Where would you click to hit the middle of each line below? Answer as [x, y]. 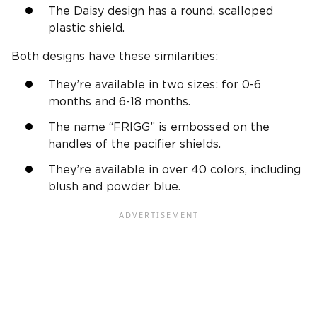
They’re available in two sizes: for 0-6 [155, 85]
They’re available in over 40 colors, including [174, 170]
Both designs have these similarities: [115, 57]
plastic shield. [86, 29]
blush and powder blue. [114, 187]
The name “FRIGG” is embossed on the [159, 128]
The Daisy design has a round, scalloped [161, 12]
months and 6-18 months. [119, 102]
